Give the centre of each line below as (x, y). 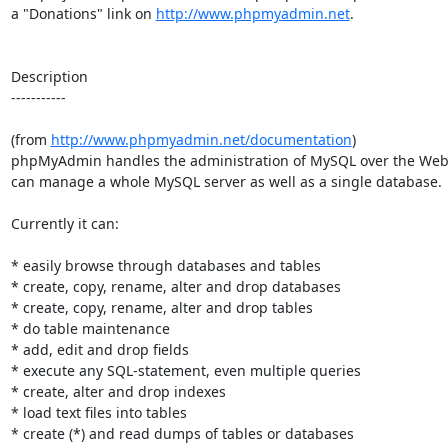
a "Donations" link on (83, 13)
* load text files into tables (98, 412)
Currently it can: (64, 223)
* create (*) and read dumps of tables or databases (182, 433)
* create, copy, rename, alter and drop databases (175, 286)
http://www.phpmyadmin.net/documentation (201, 139)
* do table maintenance (90, 328)
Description (49, 76)
